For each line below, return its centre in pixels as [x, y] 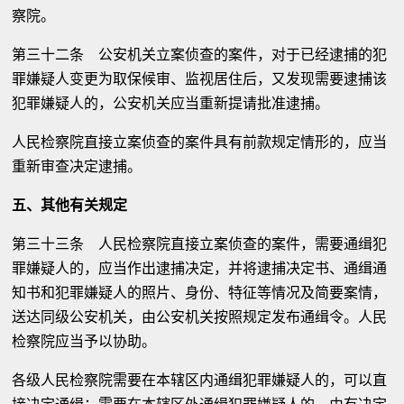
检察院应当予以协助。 [84, 341]
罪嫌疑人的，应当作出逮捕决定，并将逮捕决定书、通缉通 [200, 268]
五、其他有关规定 [70, 205]
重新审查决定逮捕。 [77, 166]
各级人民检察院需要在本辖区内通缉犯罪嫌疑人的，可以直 [200, 380]
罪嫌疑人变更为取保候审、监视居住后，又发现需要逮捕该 [200, 79]
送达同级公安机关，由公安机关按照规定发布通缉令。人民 [200, 317]
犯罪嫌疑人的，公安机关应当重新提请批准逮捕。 [171, 103]
